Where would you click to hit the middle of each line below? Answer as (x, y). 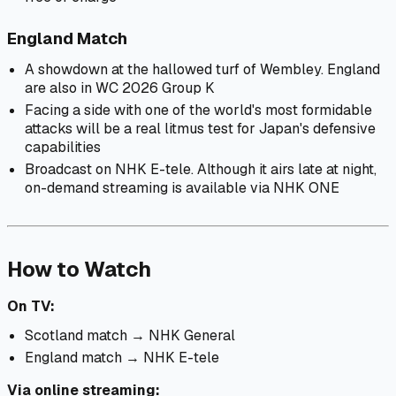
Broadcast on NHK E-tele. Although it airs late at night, (201, 169)
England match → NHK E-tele (122, 357)
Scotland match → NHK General (130, 335)
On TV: (31, 306)
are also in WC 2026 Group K (120, 88)
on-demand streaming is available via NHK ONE (182, 187)
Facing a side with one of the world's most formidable (198, 110)
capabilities (63, 147)
